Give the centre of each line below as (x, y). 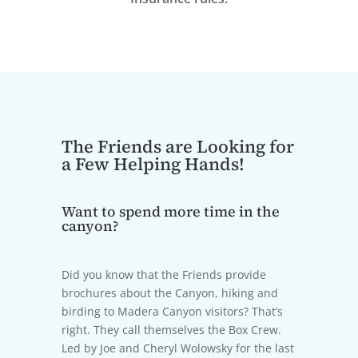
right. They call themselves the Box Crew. (171, 329)
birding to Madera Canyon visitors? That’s (172, 311)
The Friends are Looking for (177, 146)
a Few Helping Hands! (153, 163)
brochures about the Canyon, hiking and (169, 292)
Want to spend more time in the (170, 211)
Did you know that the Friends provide (163, 274)
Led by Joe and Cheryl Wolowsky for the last (177, 348)
